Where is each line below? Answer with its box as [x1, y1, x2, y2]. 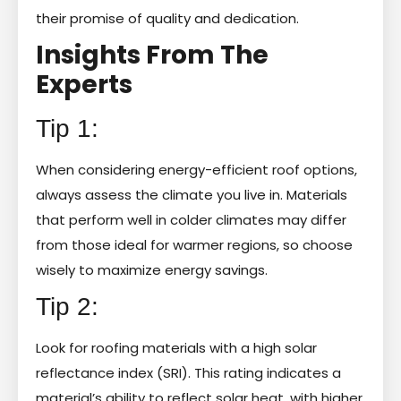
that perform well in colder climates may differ [36, 209, 346, 229]
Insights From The [36, 37, 269, 73]
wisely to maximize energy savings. [36, 260, 268, 279]
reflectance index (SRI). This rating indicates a [36, 363, 341, 382]
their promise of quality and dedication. [36, 8, 299, 28]
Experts [36, 66, 132, 102]
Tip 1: [36, 114, 98, 142]
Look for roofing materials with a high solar [36, 337, 317, 357]
